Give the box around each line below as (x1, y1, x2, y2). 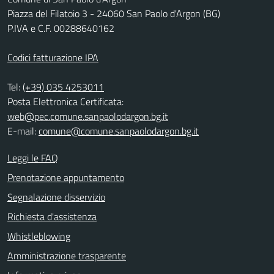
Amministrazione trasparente (7, 248, 126, 263)
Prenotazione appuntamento (7, 169, 124, 185)
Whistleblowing (7, 228, 70, 243)
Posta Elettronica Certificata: (7, 94, 124, 109)
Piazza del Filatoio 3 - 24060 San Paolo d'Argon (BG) (7, 6, 220, 21)
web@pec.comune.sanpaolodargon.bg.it (7, 108, 168, 124)
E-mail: (7, 123, 39, 138)
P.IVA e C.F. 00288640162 (7, 20, 114, 35)
